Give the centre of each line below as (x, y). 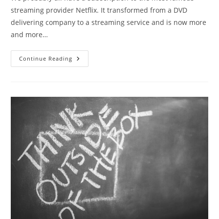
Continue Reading (46, 58)
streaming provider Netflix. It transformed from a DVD (99, 10)
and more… (30, 34)
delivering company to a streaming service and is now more (109, 22)
